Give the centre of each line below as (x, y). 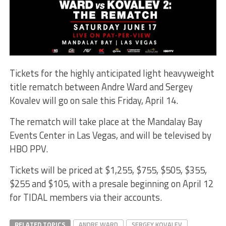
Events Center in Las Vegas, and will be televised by (110, 135)
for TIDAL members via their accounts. (86, 197)
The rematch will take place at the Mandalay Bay (106, 122)
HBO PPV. (29, 149)
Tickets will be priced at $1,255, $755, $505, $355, (108, 170)
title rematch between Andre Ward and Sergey (101, 87)
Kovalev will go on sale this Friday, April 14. (94, 101)
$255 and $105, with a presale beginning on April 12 (111, 184)
